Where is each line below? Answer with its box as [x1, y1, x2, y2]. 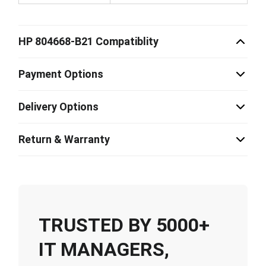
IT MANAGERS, [39, 237, 169, 261]
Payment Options [18, 68, 103, 80]
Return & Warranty [18, 133, 110, 145]
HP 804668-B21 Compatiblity [18, 35, 159, 47]
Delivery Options [18, 100, 99, 113]
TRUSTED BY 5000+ [39, 213, 210, 236]
